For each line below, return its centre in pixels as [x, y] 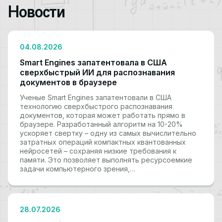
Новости [36, 12]
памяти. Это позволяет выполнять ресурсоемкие [106, 160]
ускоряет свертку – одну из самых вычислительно [108, 133]
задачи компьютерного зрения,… [78, 169]
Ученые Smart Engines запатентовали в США [96, 98]
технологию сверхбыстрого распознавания [96, 107]
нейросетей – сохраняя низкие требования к [98, 151]
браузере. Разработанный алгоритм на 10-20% [101, 124]
